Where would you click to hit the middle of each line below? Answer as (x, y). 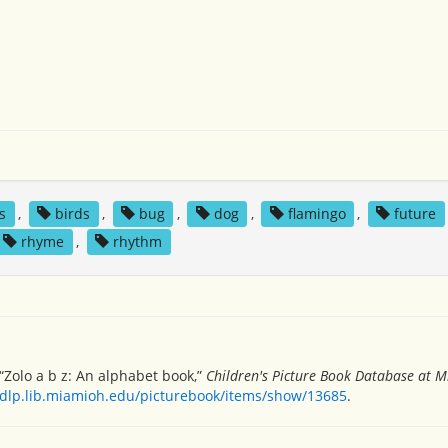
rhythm (138, 241)
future (415, 213)
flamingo (316, 213)
